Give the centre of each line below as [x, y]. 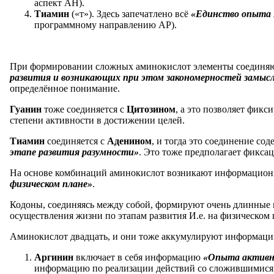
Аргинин [55, 257]
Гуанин [27, 109]
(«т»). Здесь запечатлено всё [131, 13]
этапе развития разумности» [74, 152]
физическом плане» [51, 183]
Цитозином [151, 109]
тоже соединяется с [85, 109]
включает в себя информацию [139, 257]
